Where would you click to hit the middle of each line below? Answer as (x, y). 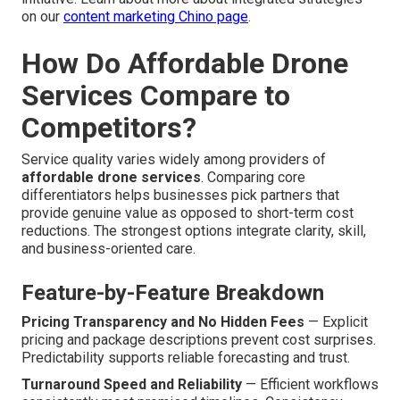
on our (42, 17)
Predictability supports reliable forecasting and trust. (186, 358)
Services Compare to (156, 96)
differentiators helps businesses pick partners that (180, 196)
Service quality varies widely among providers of (174, 160)
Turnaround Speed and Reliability (132, 385)
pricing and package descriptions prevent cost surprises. (199, 340)
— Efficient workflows (310, 385)
